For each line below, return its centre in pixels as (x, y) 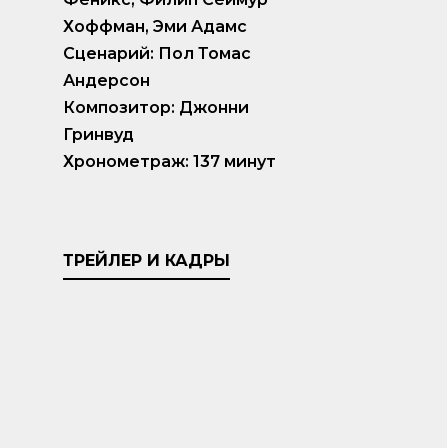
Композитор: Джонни (155, 108)
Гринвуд (98, 135)
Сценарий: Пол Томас (156, 54)
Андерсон (106, 81)
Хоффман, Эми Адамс (154, 27)
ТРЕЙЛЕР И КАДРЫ (146, 261)
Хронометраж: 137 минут (169, 162)
